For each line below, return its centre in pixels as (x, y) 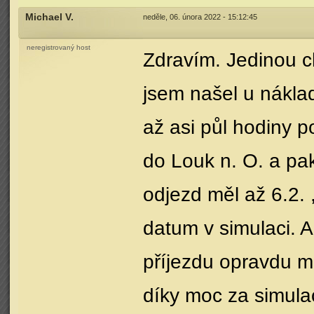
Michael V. (49, 17)
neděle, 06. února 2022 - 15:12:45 (200, 17)
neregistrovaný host (59, 47)
